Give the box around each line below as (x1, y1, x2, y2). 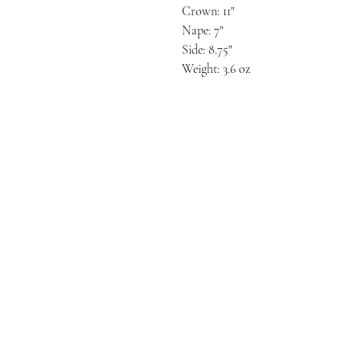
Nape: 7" (182, 22, 223, 38)
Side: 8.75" (182, 42, 232, 58)
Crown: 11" (182, 3, 234, 19)
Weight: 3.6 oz (182, 61, 250, 77)
